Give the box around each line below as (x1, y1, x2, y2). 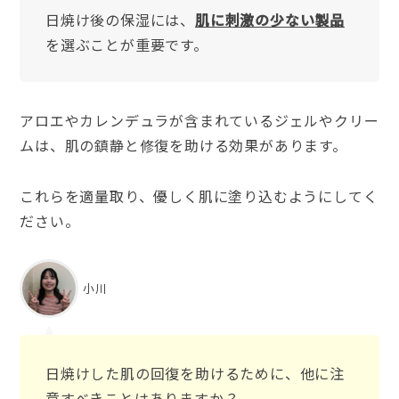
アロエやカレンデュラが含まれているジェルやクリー (20, 110, 379, 132)
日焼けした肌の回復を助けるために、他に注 (45, 362, 345, 384)
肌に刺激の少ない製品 (194, 8, 345, 30)
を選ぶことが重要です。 (45, 33, 208, 55)
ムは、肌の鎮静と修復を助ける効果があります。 (20, 134, 347, 157)
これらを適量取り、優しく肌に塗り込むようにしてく (20, 184, 379, 207)
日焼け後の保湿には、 (45, 8, 195, 30)
